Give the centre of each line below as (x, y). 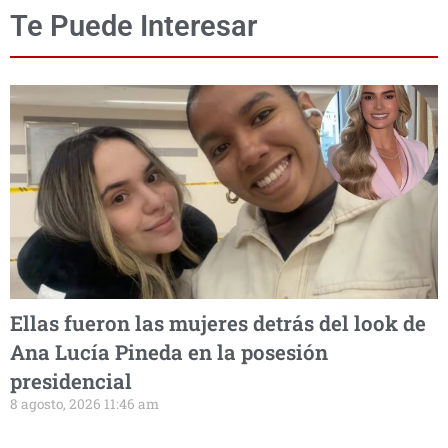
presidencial (71, 380)
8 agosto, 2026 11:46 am (84, 403)
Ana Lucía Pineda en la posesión (169, 351)
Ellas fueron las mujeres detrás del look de (218, 322)
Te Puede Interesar (133, 25)
